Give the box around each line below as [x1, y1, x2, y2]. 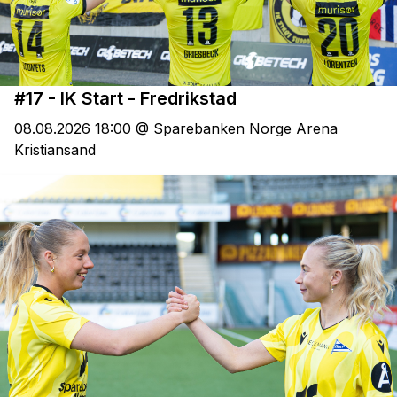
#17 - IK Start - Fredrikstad [14, 87, 237, 109]
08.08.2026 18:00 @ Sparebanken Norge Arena [14, 120, 338, 138]
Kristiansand [14, 141, 96, 160]
